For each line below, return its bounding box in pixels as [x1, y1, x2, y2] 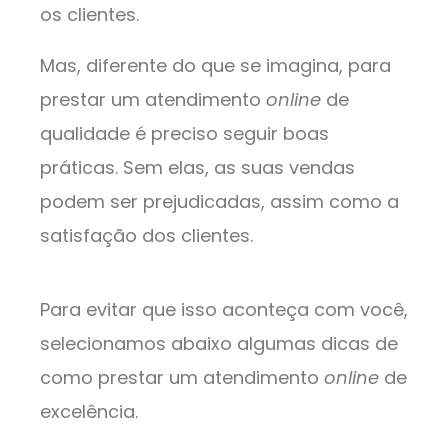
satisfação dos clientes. [40, 223, 258, 249]
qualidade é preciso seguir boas [40, 121, 329, 147]
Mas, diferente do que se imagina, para [40, 53, 391, 79]
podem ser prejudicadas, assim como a [40, 189, 399, 215]
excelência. [40, 399, 143, 425]
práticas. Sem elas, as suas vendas [40, 155, 355, 181]
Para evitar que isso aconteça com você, [40, 297, 408, 323]
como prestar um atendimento [40, 365, 324, 391]
